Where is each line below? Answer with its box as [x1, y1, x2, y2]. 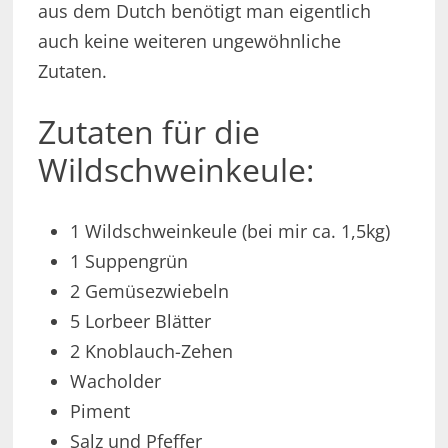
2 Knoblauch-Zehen [69, 338, 233, 363]
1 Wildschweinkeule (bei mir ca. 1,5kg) [69, 218, 390, 243]
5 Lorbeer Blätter [69, 308, 211, 333]
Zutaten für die [37, 110, 260, 154]
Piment [69, 398, 130, 423]
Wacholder [69, 368, 161, 393]
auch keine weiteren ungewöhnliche [37, 29, 341, 54]
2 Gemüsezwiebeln [69, 278, 229, 303]
